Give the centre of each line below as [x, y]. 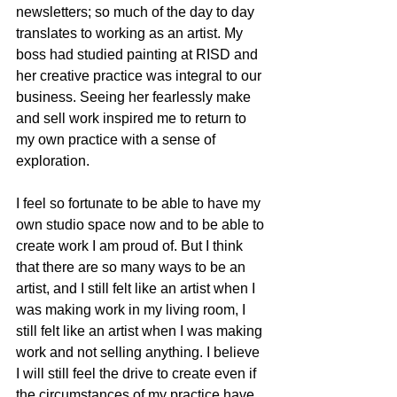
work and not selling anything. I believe [140, 352]
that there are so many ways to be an [132, 267]
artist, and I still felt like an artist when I [137, 288]
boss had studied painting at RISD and [139, 54]
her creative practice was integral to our [140, 75]
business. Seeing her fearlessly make [135, 97]
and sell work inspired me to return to [133, 118]
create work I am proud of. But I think [131, 245]
